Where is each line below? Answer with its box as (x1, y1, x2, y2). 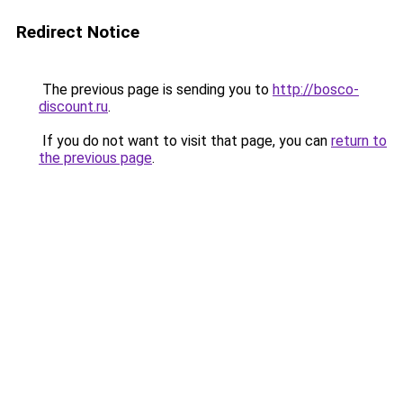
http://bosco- (273, 81, 359, 98)
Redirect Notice (16, 22, 139, 42)
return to (331, 132, 387, 149)
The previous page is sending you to (39, 81, 273, 98)
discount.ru (39, 98, 108, 115)
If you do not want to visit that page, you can (39, 132, 331, 149)
